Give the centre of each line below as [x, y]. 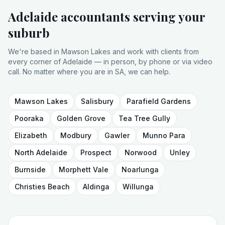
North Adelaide [41, 152]
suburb [29, 33]
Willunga [138, 187]
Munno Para [164, 135]
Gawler [117, 135]
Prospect [96, 152]
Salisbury [97, 101]
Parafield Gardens [159, 101]
